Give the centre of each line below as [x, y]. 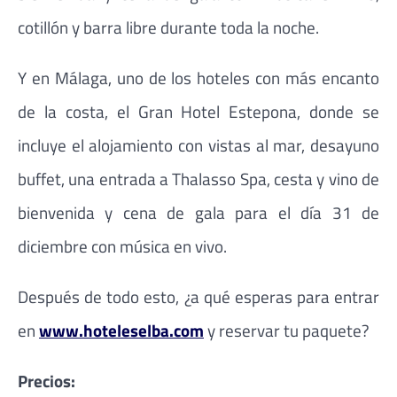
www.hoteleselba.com [121, 331]
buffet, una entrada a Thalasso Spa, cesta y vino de [198, 178]
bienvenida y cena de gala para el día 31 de [198, 212]
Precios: [47, 381]
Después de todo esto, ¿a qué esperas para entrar [198, 297]
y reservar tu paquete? [287, 331]
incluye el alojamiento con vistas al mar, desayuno [198, 144]
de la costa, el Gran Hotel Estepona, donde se [198, 111]
